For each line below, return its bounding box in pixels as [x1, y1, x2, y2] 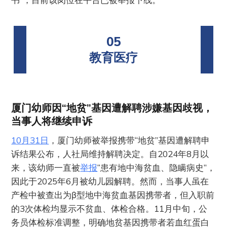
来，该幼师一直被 [11, 162, 81, 173]
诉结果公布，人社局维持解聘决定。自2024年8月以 [11, 148, 209, 159]
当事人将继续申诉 [11, 114, 93, 127]
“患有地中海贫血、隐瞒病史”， [97, 162, 216, 173]
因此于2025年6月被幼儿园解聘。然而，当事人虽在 [11, 175, 209, 186]
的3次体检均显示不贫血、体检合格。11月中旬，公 [11, 203, 208, 214]
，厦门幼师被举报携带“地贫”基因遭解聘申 [49, 134, 210, 145]
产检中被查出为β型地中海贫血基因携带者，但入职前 [11, 189, 215, 200]
